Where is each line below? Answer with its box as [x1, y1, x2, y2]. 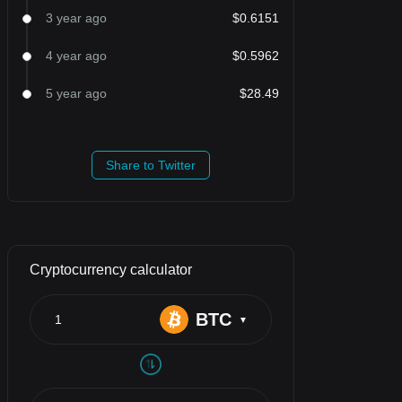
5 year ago [46, 86, 107, 100]
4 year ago [46, 48, 107, 63]
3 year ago [46, 11, 107, 25]
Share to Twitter [106, 158, 196, 172]
